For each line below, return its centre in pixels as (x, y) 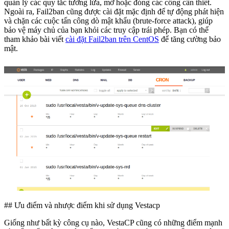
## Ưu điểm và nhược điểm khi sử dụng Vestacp (82, 205)
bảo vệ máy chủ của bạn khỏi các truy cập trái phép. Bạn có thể (106, 30)
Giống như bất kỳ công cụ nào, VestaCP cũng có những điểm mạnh (113, 222)
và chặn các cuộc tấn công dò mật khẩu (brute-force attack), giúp (108, 21)
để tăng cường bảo (190, 39)
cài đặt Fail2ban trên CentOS (112, 39)
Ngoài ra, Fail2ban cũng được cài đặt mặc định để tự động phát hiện (114, 12)
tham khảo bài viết (35, 39)
